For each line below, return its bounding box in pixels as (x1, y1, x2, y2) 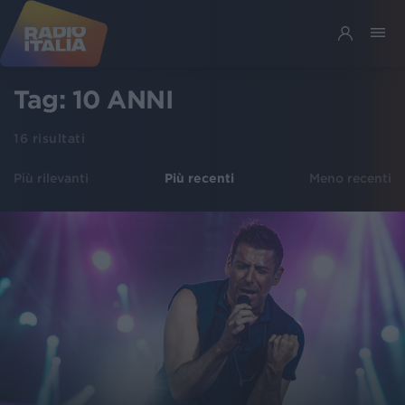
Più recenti (164, 171, 234, 185)
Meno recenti (309, 171, 391, 185)
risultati (28, 131, 85, 146)
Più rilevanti (14, 171, 89, 185)
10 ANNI (71, 85, 173, 114)
